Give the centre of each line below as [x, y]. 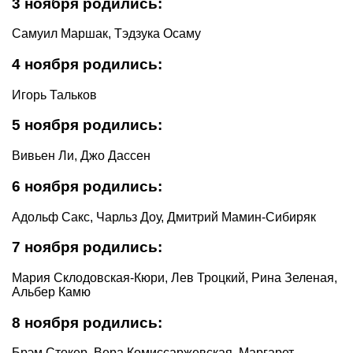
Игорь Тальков [54, 95]
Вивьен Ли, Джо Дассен [81, 156]
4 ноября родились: [87, 64]
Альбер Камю [51, 292]
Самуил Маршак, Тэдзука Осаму [106, 34]
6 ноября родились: [87, 186]
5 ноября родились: [87, 125]
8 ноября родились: [87, 322]
